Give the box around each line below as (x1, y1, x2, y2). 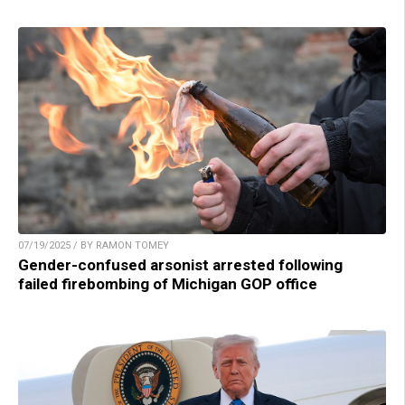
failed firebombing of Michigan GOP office (18, 274, 317, 293)
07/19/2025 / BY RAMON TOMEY (18, 239, 169, 251)
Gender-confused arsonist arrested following (18, 255, 343, 274)
